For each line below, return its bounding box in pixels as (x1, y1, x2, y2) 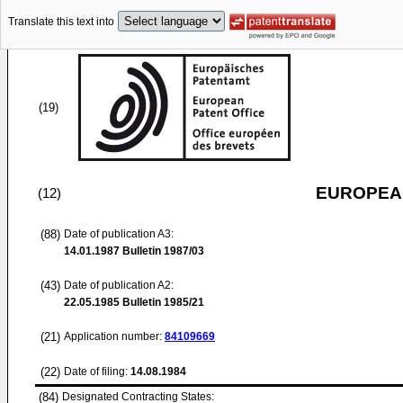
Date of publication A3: (64, 228, 174, 240)
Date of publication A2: (64, 279, 174, 291)
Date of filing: (64, 365, 128, 378)
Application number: (64, 330, 165, 343)
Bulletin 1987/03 (120, 245, 204, 257)
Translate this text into (8, 15, 114, 29)
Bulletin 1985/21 (120, 296, 204, 309)
